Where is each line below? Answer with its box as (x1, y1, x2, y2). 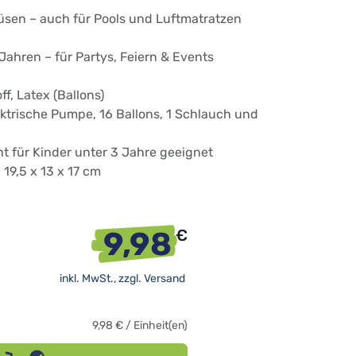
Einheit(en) (133, 319, 188, 333)
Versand (144, 272, 188, 286)
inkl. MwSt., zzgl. (60, 272, 144, 286)
